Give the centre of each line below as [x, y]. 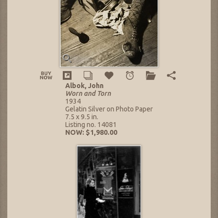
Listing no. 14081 [91, 125]
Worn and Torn [88, 94]
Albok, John [84, 86]
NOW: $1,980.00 [91, 133]
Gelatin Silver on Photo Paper [109, 109]
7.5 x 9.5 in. [82, 117]
